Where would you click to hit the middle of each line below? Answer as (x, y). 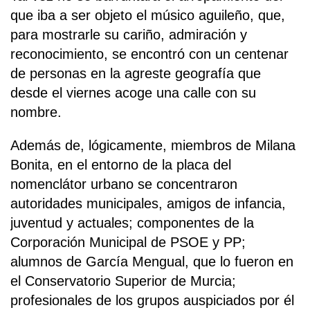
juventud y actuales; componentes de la (132, 223)
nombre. (36, 112)
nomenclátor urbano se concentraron (124, 184)
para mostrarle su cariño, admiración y (129, 35)
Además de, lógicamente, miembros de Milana (153, 146)
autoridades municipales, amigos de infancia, (148, 204)
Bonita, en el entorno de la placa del (121, 165)
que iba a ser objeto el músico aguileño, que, (148, 16)
